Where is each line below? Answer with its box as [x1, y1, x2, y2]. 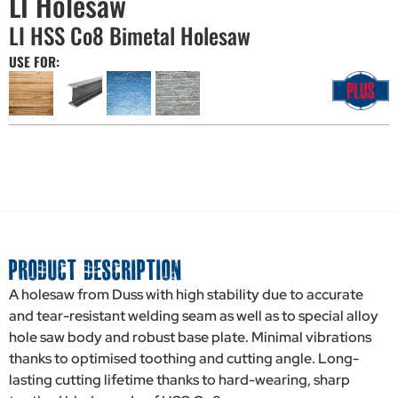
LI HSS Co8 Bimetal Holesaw [9, 19, 251, 52]
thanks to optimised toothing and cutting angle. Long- [9, 348, 359, 368]
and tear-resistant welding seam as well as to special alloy [9, 306, 378, 325]
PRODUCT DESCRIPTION [9, 256, 182, 283]
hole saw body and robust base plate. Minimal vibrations [9, 327, 371, 346]
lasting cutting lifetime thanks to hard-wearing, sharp [9, 370, 350, 389]
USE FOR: [9, 52, 60, 72]
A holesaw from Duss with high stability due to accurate [9, 284, 363, 304]
